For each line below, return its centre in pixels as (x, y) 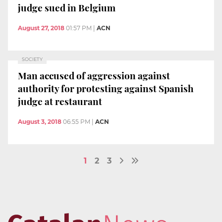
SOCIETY (32, 59)
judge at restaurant (60, 101)
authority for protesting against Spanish (106, 88)
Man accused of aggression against (94, 75)
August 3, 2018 (40, 122)
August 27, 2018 (41, 28)
